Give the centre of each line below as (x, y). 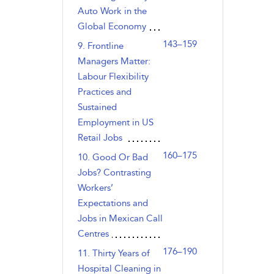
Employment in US (115, 122)
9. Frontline (100, 46)
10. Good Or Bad (113, 157)
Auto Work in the (112, 11)
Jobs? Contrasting (114, 172)
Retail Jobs (100, 138)
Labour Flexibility (113, 76)
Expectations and (113, 203)
